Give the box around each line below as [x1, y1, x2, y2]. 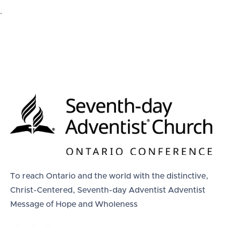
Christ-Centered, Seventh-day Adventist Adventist [10, 186, 205, 195]
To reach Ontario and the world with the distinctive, [10, 172, 208, 181]
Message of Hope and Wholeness [10, 200, 138, 209]
